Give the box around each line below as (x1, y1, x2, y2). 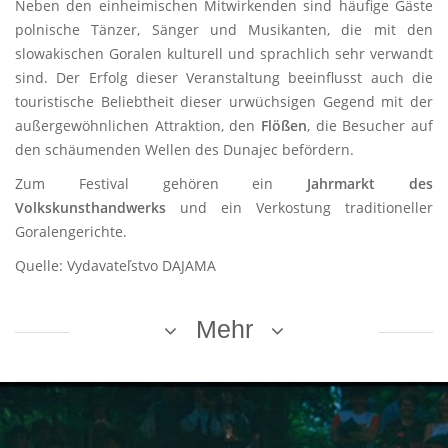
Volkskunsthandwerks (15, 198, 166, 217)
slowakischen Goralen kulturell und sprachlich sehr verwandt (15, 44, 433, 63)
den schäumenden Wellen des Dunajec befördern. (15, 140, 354, 159)
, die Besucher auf (307, 116, 433, 135)
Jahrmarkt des (307, 174, 434, 193)
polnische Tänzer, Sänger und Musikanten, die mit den (15, 20, 433, 39)
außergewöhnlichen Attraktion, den (15, 116, 261, 135)
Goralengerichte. (15, 222, 127, 241)
